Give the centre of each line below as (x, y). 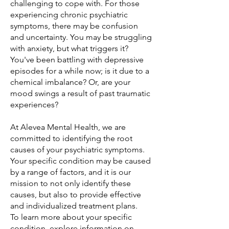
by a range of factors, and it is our (71, 172)
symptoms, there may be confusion (74, 26)
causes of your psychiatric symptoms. (77, 150)
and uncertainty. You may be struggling (81, 37)
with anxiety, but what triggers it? (69, 48)
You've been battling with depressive (77, 60)
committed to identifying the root (71, 138)
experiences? (34, 105)
